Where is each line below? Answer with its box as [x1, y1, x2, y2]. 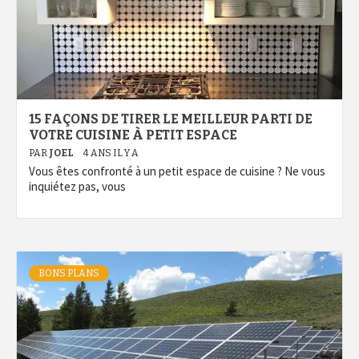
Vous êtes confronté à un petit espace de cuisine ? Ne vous [29, 163, 325, 179]
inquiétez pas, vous [29, 179, 126, 194]
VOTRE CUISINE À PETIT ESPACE [29, 127, 237, 143]
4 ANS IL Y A [83, 147, 139, 159]
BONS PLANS [38, 268, 99, 279]
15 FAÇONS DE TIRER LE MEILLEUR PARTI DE [29, 111, 313, 127]
